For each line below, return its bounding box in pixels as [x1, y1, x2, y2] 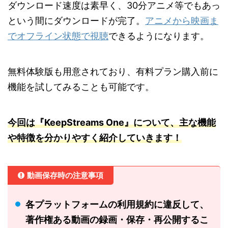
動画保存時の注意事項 [27, 170, 103, 181]
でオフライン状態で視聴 [8, 31, 108, 42]
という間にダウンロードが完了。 [8, 15, 145, 26]
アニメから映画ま [145, 15, 218, 26]
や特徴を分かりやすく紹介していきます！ [8, 132, 182, 144]
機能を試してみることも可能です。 [8, 81, 154, 93]
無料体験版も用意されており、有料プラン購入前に [8, 66, 218, 77]
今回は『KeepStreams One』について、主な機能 [8, 117, 216, 128]
